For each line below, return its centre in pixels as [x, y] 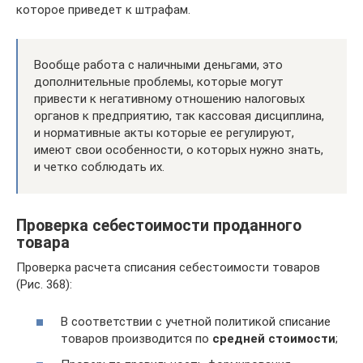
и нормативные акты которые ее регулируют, [164, 132]
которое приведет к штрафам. [103, 9]
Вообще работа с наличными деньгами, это [158, 64]
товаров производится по [137, 339]
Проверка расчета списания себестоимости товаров [168, 267]
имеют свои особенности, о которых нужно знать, [179, 149]
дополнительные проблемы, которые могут [159, 81]
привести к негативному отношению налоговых [169, 98]
